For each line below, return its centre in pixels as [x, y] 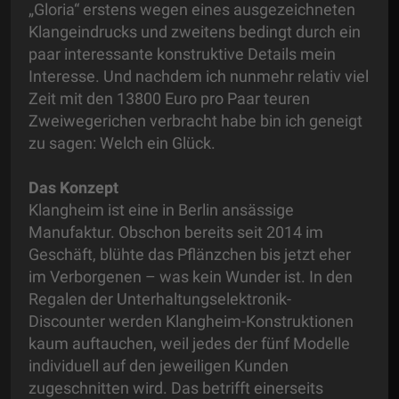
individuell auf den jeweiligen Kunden [159, 366]
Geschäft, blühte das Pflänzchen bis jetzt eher [190, 255]
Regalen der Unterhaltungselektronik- [160, 299]
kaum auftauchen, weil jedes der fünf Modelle [189, 344]
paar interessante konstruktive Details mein [182, 54]
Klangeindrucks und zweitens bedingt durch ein [195, 32]
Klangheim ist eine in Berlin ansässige [161, 210]
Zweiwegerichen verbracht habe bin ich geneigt [195, 121]
